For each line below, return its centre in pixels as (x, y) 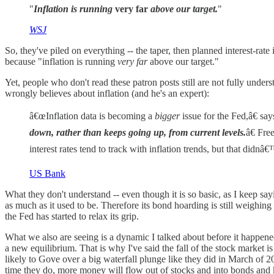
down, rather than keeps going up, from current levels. (138, 132)
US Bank (47, 173)
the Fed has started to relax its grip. (72, 216)
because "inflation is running (61, 61)
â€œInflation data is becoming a (92, 116)
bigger (167, 116)
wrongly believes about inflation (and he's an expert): (107, 93)
